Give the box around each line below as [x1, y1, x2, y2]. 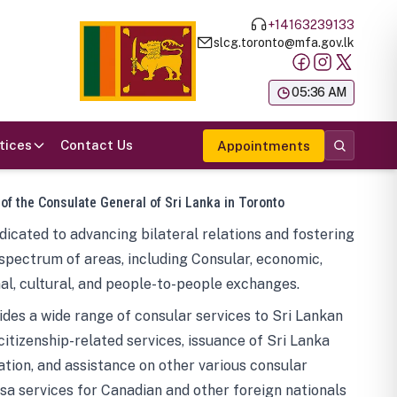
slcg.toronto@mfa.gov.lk [214, 35, 354, 50]
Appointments [217, 137, 310, 153]
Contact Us [60, 137, 133, 152]
